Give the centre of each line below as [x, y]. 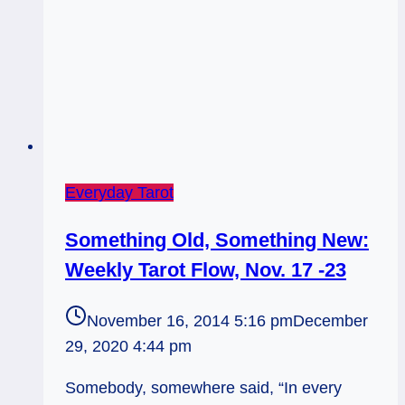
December [330, 321]
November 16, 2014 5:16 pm [190, 321]
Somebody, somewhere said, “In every [203, 388]
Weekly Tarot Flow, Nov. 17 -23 [206, 270]
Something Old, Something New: [217, 240]
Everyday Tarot [119, 192]
